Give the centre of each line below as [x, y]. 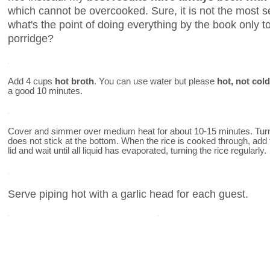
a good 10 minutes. [45, 91]
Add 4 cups [31, 81]
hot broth [74, 81]
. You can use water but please [155, 81]
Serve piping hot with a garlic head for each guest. [128, 193]
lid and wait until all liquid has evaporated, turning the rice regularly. [137, 151]
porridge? [31, 38]
